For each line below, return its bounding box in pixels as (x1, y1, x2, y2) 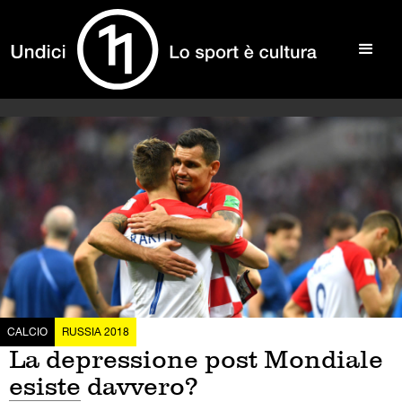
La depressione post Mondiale (9, 345, 383, 374)
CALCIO (7, 326, 48, 338)
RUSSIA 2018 (62, 326, 129, 338)
